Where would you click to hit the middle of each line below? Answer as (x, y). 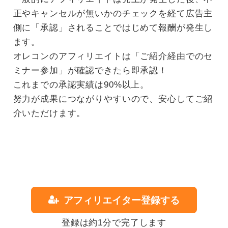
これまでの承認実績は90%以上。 (81, 84)
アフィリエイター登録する (122, 200)
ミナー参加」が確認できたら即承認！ (90, 70)
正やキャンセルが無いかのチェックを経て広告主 (113, 13)
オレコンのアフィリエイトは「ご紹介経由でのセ (113, 56)
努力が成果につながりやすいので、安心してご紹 (113, 99)
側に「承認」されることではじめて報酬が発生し (113, 27)
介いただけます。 (49, 113)
